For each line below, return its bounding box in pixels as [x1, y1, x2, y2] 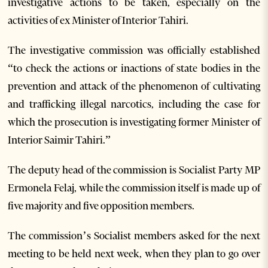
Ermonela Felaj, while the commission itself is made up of [8, 181, 260, 194]
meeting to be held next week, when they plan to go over [8, 246, 260, 260]
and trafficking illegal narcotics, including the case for [8, 97, 260, 111]
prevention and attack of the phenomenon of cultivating [8, 79, 260, 93]
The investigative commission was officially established [8, 43, 260, 57]
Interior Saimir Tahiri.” [8, 133, 111, 147]
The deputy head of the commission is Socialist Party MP [8, 163, 260, 176]
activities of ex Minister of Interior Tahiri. [8, 13, 189, 27]
